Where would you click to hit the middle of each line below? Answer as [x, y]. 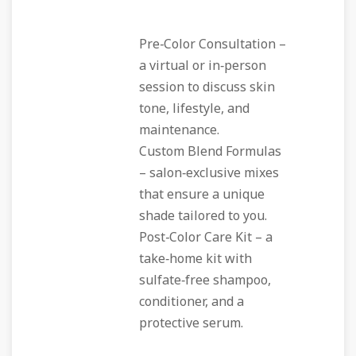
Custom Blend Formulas [210, 152]
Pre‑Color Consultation [207, 44]
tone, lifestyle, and [194, 109]
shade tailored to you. [203, 216]
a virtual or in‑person [203, 66]
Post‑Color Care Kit [195, 238]
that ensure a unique [202, 195]
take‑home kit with [195, 259]
